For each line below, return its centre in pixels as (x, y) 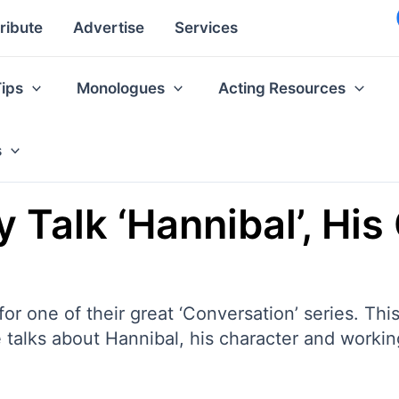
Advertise (109, 28)
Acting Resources (282, 88)
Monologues (121, 88)
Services (206, 28)
